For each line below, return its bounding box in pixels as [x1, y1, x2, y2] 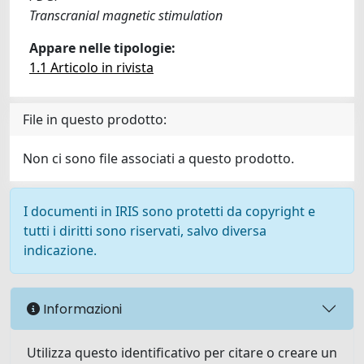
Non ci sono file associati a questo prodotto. [23, 149, 294, 167]
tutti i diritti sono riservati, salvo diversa [24, 222, 266, 240]
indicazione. [24, 241, 97, 259]
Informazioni [40, 299, 122, 318]
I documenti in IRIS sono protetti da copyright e [24, 202, 315, 220]
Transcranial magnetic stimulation [29, 6, 223, 24]
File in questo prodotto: [23, 110, 167, 128]
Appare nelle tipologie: [29, 39, 175, 57]
